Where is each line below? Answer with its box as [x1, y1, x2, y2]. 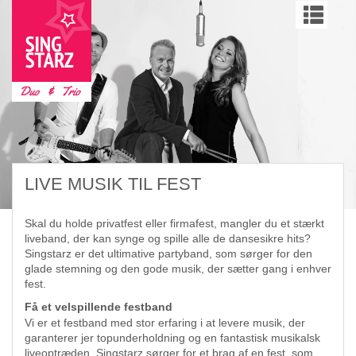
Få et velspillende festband [25, 300, 172, 313]
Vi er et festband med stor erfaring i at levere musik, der [25, 315, 305, 329]
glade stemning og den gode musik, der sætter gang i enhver [25, 262, 331, 275]
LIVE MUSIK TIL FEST [25, 174, 201, 194]
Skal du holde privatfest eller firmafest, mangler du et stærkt [25, 217, 324, 230]
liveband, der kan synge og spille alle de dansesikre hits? [25, 232, 311, 245]
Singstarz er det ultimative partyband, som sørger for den [25, 247, 312, 260]
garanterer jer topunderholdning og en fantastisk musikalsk [25, 331, 320, 344]
